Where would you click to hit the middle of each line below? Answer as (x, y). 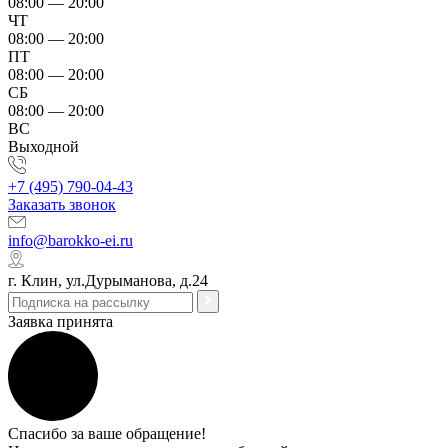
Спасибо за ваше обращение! (107, 433)
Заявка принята (60, 321)
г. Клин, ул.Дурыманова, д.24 (108, 280)
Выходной (43, 146)
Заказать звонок (62, 204)
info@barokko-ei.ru (70, 240)
